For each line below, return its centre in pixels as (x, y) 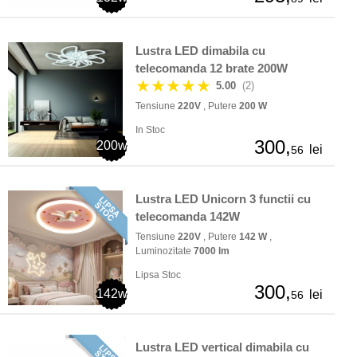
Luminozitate (165, 251)
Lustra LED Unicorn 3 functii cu (223, 199)
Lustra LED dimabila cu (200, 51)
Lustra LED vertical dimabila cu (222, 347)
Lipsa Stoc (158, 275)
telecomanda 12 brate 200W (212, 69)
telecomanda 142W (188, 217)
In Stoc (150, 130)
